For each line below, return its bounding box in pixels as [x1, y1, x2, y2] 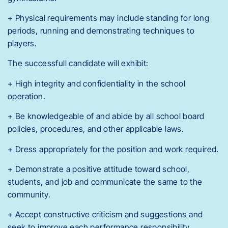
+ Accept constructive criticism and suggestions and [8, 209, 203, 220]
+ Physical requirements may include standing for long [8, 13, 210, 23]
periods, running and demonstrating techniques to [8, 25, 195, 36]
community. [8, 189, 51, 199]
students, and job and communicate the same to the [8, 176, 203, 187]
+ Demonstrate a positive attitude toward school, [8, 163, 190, 174]
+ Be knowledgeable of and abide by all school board [8, 111, 205, 122]
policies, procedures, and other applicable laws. [8, 124, 184, 134]
